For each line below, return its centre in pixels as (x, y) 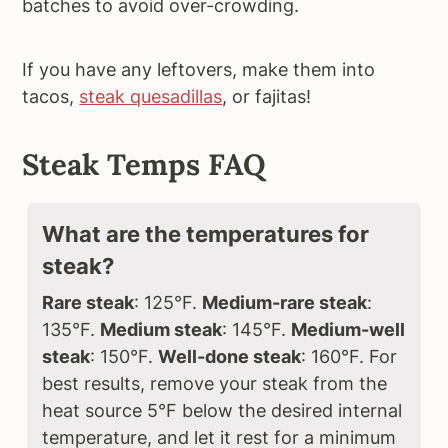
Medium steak (161, 329)
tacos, (51, 96)
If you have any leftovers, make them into (199, 69)
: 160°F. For (349, 356)
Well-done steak (230, 356)
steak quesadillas (151, 96)
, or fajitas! (267, 96)
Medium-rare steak (285, 302)
